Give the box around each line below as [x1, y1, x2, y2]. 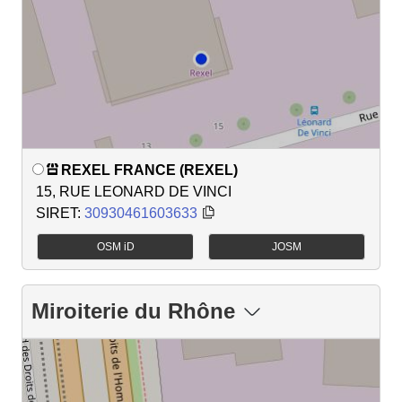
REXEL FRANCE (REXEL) [61, 162, 238, 178]
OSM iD [96, 240, 135, 253]
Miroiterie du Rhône [31, 298, 235, 323]
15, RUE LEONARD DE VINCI [36, 183, 232, 199]
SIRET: [36, 205, 84, 221]
